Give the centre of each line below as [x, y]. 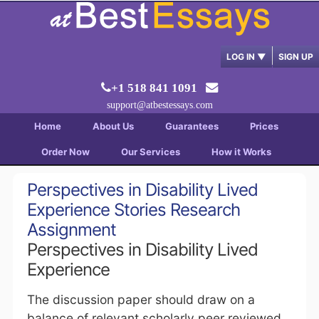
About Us [113, 126]
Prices [264, 126]
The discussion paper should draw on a [141, 299]
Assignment [71, 230]
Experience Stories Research [133, 210]
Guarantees [192, 126]
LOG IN [242, 57]
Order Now [65, 152]
